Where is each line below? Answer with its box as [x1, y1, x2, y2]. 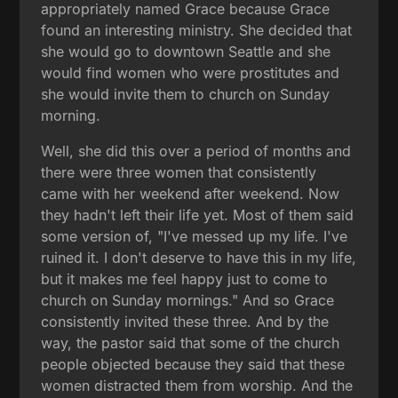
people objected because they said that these [41, 354, 346, 373]
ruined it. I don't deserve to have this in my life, [41, 248, 357, 267]
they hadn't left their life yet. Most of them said [41, 205, 354, 224]
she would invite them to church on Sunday [41, 84, 330, 103]
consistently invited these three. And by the [41, 312, 330, 330]
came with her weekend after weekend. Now [41, 184, 340, 203]
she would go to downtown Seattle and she [41, 42, 331, 60]
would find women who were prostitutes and [41, 63, 340, 82]
